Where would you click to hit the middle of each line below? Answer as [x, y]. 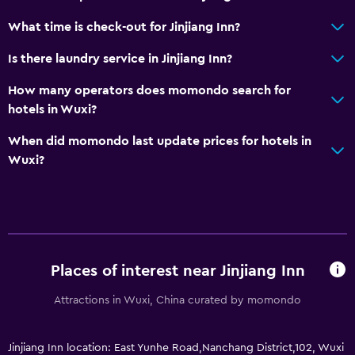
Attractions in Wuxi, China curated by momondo [177, 300]
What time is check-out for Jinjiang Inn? [124, 27]
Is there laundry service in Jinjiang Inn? [120, 58]
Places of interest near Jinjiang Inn [177, 271]
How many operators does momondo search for [149, 90]
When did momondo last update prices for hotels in [160, 141]
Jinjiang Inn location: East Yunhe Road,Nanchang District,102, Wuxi [176, 347]
